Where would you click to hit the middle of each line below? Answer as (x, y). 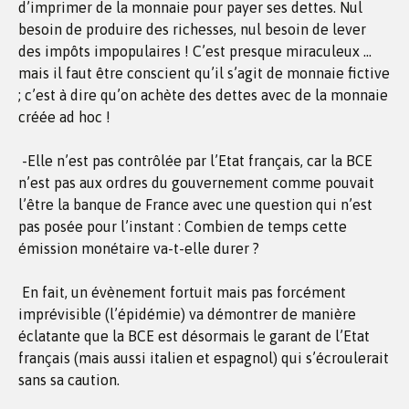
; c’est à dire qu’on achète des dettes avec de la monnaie (203, 95)
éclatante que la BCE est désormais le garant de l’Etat (194, 336)
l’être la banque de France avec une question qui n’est (195, 204)
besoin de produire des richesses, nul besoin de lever (192, 29)
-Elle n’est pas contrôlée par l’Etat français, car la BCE (195, 161)
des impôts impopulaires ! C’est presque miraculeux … (195, 51)
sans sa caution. (69, 380)
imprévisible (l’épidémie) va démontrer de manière (187, 314)
